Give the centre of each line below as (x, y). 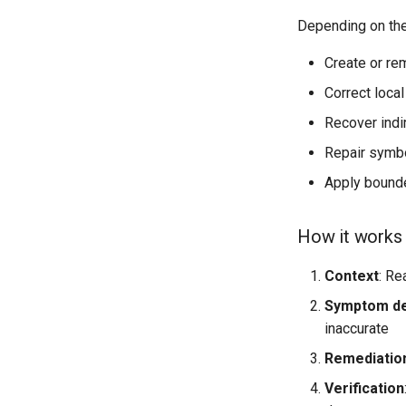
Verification (364, 389)
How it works (350, 237)
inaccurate (357, 329)
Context (352, 276)
